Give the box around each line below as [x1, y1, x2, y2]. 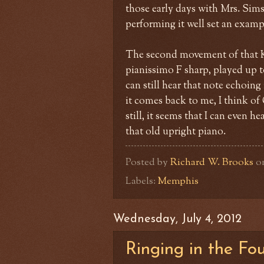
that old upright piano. [126, 124, 226, 139]
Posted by [126, 155, 170, 170]
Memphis [158, 174, 199, 189]
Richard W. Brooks [170, 155, 253, 170]
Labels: [126, 174, 158, 189]
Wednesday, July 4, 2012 [113, 213, 242, 225]
